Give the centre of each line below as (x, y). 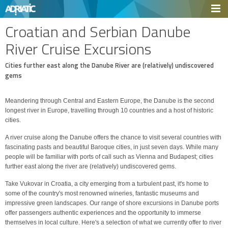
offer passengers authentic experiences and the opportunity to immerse (103, 213)
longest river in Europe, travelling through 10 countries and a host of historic (109, 110)
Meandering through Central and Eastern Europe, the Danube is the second (110, 101)
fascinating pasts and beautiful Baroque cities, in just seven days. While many (112, 147)
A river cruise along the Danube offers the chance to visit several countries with (113, 137)
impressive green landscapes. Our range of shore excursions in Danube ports (112, 203)
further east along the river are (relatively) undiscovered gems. (91, 166)
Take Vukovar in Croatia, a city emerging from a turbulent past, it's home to (107, 184)
